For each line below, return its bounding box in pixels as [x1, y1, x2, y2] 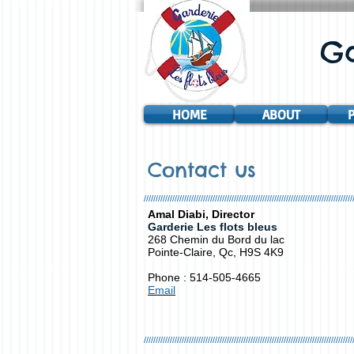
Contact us [148, 157, 256, 183]
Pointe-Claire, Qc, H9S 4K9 [148, 246, 284, 258]
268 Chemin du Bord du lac [148, 233, 284, 246]
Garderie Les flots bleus [148, 220, 277, 233]
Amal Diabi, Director [148, 208, 254, 220]
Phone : [148, 271, 190, 284]
